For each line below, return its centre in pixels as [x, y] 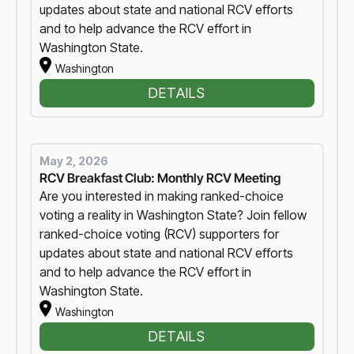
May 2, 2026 [74, 161]
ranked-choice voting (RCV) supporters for [160, 234]
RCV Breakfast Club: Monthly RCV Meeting [160, 178]
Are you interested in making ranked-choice [162, 196]
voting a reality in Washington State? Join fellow [173, 215]
